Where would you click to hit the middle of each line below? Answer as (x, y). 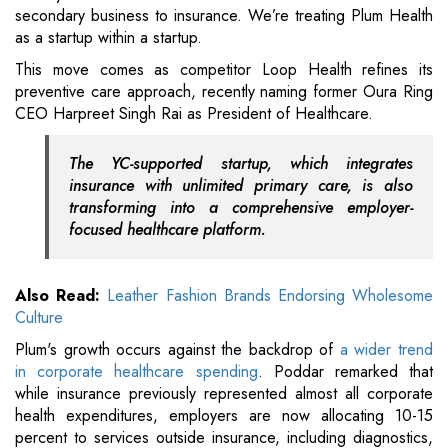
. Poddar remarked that (345, 372)
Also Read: (61, 296)
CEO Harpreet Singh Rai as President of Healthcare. (194, 114)
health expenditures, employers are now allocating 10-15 (224, 416)
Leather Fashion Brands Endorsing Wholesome (270, 296)
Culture (39, 318)
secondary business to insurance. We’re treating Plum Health (224, 16)
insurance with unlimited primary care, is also (241, 186)
